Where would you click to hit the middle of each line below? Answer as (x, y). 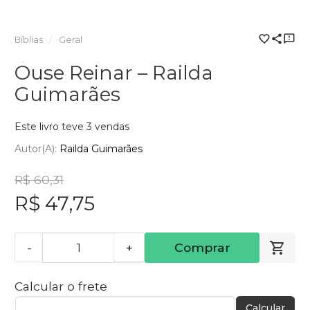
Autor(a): (37, 148)
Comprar (202, 247)
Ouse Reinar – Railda (114, 73)
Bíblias (29, 40)
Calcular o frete (61, 286)
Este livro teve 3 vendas (72, 127)
